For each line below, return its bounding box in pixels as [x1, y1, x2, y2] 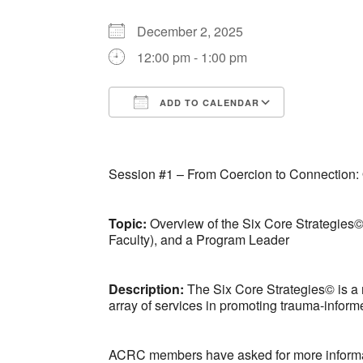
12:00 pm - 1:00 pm [137, 47, 248, 66]
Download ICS [137, 122, 222, 141]
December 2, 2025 [137, 21, 257, 41]
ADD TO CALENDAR [156, 96, 260, 109]
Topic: [109, 213, 151, 233]
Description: [109, 279, 185, 298]
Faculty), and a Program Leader [109, 229, 290, 249]
